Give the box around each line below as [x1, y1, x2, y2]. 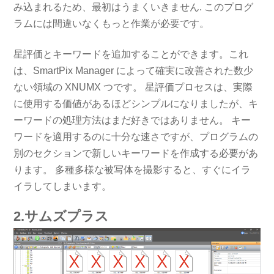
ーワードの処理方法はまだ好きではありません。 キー [13, 114, 251, 125]
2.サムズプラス [13, 208, 109, 224]
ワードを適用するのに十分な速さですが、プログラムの [13, 131, 259, 142]
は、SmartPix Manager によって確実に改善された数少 [13, 65, 254, 76]
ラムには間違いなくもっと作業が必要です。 [13, 18, 210, 29]
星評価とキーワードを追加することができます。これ [13, 48, 249, 59]
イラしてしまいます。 [13, 180, 112, 191]
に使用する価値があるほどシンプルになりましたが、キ [13, 98, 259, 109]
